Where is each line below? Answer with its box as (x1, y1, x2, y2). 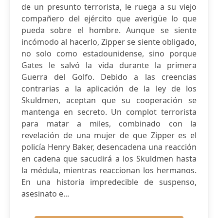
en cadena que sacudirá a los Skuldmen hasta (21, 153, 197, 164)
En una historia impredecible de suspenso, (21, 177, 197, 187)
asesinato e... (21, 188, 69, 199)
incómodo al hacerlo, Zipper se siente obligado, (21, 36, 197, 47)
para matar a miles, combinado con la (21, 118, 197, 129)
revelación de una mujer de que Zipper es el (21, 130, 197, 141)
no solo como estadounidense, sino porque (21, 48, 197, 59)
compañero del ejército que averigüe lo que (21, 13, 197, 24)
